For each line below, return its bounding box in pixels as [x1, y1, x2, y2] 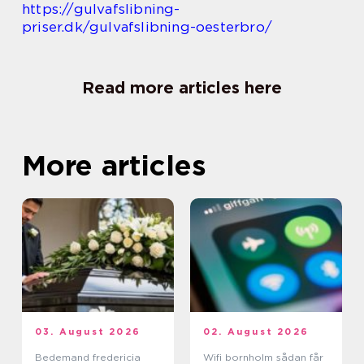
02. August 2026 [203, 325, 309, 337]
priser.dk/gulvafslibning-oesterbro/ [22, 18, 272, 35]
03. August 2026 [35, 325, 141, 337]
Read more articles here [82, 77, 282, 97]
